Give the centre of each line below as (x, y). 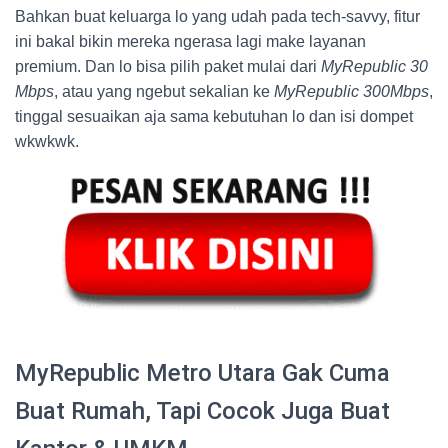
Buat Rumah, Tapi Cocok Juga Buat (202, 410)
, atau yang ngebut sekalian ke (164, 91)
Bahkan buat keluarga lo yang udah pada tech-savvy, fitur (217, 16)
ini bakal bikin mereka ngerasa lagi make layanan (190, 41)
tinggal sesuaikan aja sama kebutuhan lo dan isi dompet (214, 116)
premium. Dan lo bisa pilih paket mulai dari (168, 66)
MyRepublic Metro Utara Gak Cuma (202, 372)
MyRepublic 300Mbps (351, 91)
